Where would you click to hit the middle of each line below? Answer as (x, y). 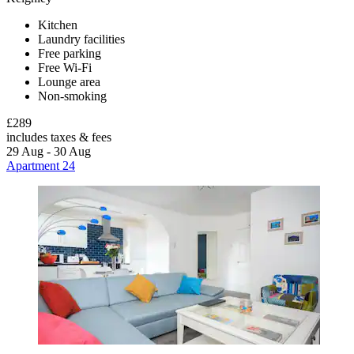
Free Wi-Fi (65, 67)
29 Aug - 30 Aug (49, 151)
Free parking (70, 53)
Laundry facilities (81, 39)
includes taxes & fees (59, 137)
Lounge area (69, 81)
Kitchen (58, 24)
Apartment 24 (41, 165)
